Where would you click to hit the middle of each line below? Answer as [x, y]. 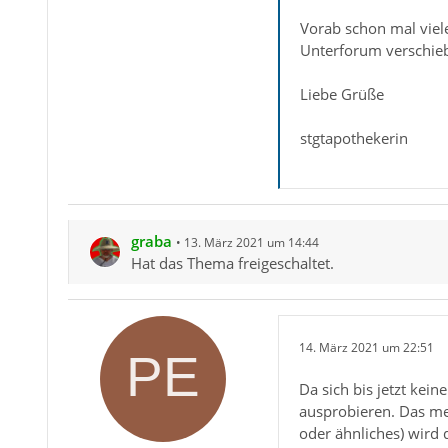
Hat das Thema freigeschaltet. [232, 263]
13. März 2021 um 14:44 [251, 242]
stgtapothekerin [353, 138]
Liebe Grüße [341, 94]
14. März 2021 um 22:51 [366, 347]
